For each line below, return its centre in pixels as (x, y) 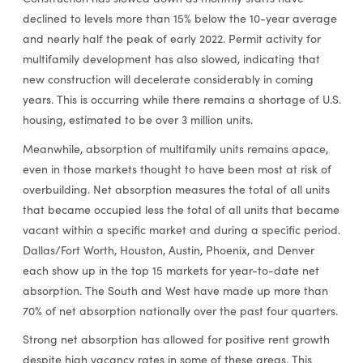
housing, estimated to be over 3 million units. (137, 120)
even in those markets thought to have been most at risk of (177, 169)
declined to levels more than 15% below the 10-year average (179, 19)
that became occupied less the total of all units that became (181, 209)
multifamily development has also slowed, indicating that (171, 59)
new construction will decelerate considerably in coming (168, 79)
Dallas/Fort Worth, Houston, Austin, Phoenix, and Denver (168, 250)
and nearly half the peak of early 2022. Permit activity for (171, 39)
